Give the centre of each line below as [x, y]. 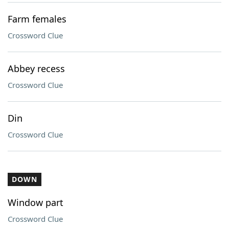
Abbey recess [36, 68]
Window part [36, 202]
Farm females [37, 19]
